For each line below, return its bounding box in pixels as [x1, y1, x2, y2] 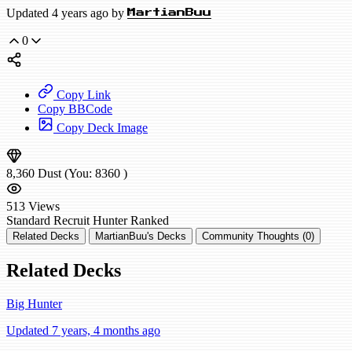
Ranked [130, 214, 169, 228]
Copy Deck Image [53, 121, 148, 135]
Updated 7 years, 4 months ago [6, 324, 160, 337]
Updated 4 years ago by [6, 6, 127, 20]
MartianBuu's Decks [95, 230, 186, 243]
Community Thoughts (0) [202, 230, 314, 243]
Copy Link [53, 88, 111, 102]
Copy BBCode [38, 102, 112, 116]
